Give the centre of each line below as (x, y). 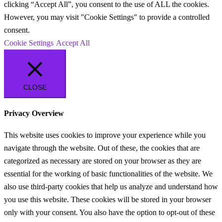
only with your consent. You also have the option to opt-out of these (110, 212)
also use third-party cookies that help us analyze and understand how (111, 186)
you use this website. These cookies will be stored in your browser (108, 199)
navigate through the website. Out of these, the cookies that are (102, 148)
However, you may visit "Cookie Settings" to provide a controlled (107, 17)
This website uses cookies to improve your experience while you (105, 135)
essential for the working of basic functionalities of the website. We (108, 173)
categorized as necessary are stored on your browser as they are (103, 161)
